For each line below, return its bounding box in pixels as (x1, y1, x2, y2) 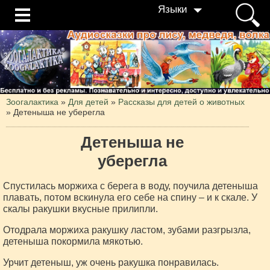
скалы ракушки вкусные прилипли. (3, 203, 158, 214)
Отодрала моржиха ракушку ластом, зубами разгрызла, (3, 224, 251, 235)
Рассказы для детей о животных (118, 96, 245, 107)
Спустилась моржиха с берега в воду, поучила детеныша (3, 180, 258, 191)
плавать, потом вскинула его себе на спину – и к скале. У (3, 192, 257, 202)
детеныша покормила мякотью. (3, 236, 143, 246)
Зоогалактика (6, 96, 58, 107)
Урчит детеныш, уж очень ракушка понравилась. (3, 257, 219, 268)
